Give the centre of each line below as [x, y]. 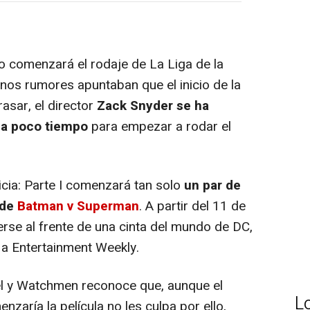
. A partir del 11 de [192, 206]
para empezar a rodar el [159, 127]
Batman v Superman [78, 206]
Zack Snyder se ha [153, 106]
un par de [212, 185]
